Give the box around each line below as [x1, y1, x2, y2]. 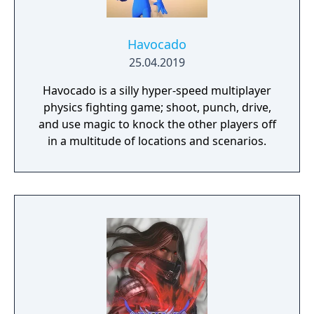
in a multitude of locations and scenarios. [48, 133, 266, 149]
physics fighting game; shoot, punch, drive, [43, 100, 271, 115]
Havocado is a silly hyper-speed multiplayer [43, 83, 271, 98]
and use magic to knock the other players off [38, 116, 276, 132]
